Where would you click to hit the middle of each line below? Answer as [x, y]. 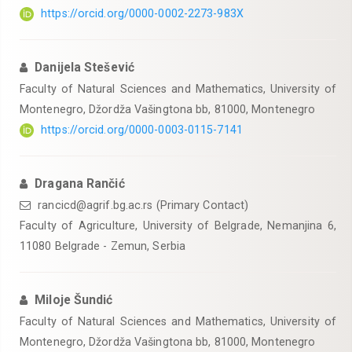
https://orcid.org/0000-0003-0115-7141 [142, 130]
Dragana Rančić [80, 183]
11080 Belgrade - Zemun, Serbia [103, 246]
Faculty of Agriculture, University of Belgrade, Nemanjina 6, [178, 225]
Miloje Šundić [74, 300]
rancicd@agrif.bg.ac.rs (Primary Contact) [142, 205]
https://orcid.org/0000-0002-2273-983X [142, 13]
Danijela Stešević [84, 67]
